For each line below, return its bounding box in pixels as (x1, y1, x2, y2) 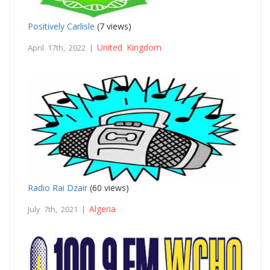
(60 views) (87, 181, 129, 193)
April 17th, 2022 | (28, 42, 97, 53)
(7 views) (95, 20, 131, 32)
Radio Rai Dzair (28, 181, 87, 193)
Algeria (89, 202, 116, 215)
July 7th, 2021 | (28, 203, 89, 215)
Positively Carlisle (28, 20, 95, 32)
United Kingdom (97, 41, 162, 53)
